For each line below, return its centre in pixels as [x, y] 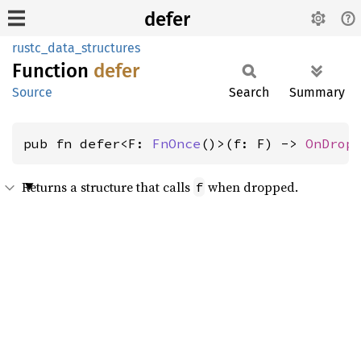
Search [249, 92]
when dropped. [251, 187]
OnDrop [330, 143]
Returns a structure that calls [108, 187]
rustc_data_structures [76, 48]
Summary [317, 92]
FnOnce [176, 143]
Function [53, 71]
